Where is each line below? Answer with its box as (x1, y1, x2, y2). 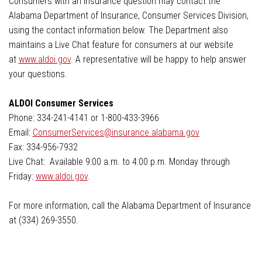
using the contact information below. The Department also (8, 24, 228, 36)
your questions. (8, 68, 67, 80)
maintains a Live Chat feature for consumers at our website (8, 39, 233, 50)
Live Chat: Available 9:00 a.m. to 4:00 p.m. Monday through (8, 156, 230, 167)
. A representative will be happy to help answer (70, 53, 246, 65)
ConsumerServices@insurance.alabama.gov (32, 126, 199, 138)
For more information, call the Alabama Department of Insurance (8, 199, 251, 211)
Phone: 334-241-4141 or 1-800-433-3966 (8, 112, 159, 123)
